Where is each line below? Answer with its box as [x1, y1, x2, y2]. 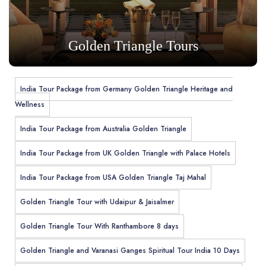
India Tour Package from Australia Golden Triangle [20, 123, 186, 134]
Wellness [15, 99, 45, 110]
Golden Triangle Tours [68, 37, 198, 53]
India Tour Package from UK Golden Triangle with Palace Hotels [20, 147, 230, 159]
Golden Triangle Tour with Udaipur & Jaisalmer [20, 196, 174, 207]
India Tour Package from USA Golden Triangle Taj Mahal [20, 172, 206, 183]
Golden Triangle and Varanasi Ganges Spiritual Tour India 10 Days [20, 245, 240, 256]
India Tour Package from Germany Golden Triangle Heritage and [20, 83, 233, 94]
